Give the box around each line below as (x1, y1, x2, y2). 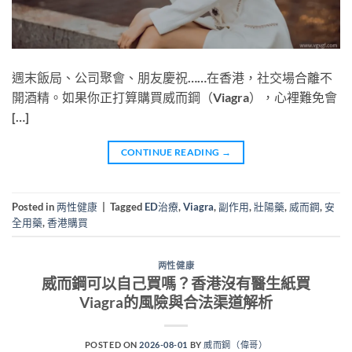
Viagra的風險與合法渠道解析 (79, 292, 273, 311)
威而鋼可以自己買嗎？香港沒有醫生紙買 (42, 273, 310, 292)
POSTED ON (84, 339, 140, 350)
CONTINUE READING (120, 146, 222, 159)
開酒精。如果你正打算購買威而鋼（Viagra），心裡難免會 (12, 90, 337, 105)
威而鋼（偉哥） (203, 339, 268, 350)
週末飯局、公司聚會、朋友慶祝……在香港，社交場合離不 (12, 70, 332, 86)
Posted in (12, 200, 57, 213)
